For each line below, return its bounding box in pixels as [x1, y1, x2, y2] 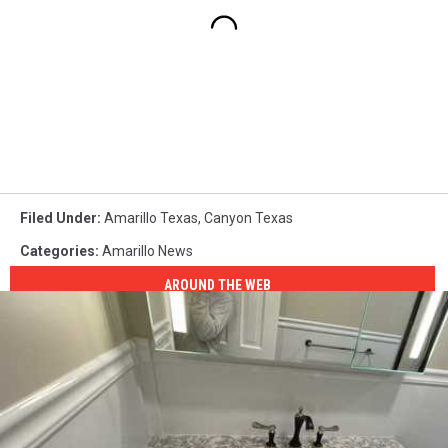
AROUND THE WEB [164, 277, 272, 294]
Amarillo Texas [104, 209, 198, 226]
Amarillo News [102, 242, 193, 259]
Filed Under [20, 209, 97, 226]
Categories [20, 242, 95, 259]
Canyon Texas [204, 209, 293, 226]
